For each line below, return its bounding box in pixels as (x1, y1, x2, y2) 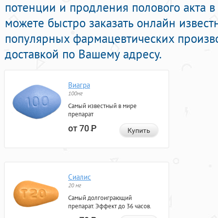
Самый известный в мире (68, 102, 137, 110)
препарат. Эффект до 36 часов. (68, 202, 151, 211)
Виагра (68, 80, 90, 90)
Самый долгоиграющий (68, 194, 132, 202)
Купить (127, 127, 150, 135)
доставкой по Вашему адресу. (5, 46, 162, 62)
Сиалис (68, 172, 91, 182)
